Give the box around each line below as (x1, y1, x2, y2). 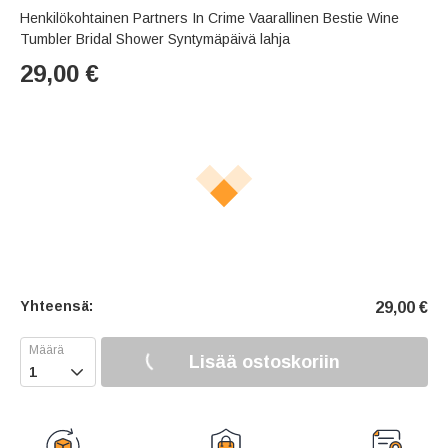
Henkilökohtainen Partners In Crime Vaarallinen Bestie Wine (20, 10, 399, 27)
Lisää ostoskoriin (189, 351, 340, 372)
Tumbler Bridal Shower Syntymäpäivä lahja (20, 31, 290, 48)
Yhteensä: (20, 298, 93, 315)
